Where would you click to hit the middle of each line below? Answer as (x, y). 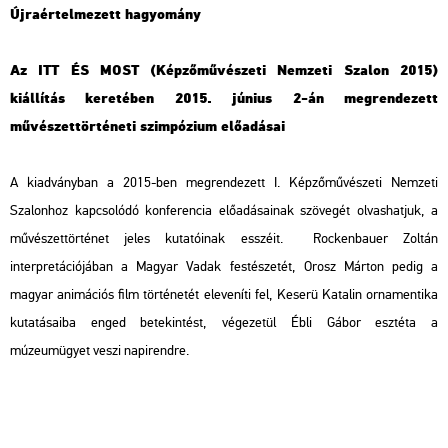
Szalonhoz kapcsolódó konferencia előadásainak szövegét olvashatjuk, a (224, 211)
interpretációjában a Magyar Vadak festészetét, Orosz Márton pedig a (224, 267)
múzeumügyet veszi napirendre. (99, 351)
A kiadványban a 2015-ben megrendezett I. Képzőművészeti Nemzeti (224, 183)
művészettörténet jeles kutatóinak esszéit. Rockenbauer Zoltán (224, 239)
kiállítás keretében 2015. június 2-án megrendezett (224, 99)
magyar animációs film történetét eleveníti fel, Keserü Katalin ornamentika (224, 295)
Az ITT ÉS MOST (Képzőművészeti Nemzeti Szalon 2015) (224, 71)
